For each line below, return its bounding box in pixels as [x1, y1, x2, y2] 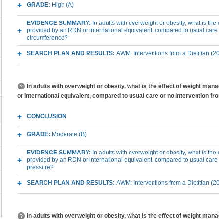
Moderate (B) [52, 131, 87, 138]
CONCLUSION [27, 113, 66, 120]
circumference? [27, 34, 68, 41]
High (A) [52, 1, 74, 8]
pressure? [27, 164, 54, 171]
